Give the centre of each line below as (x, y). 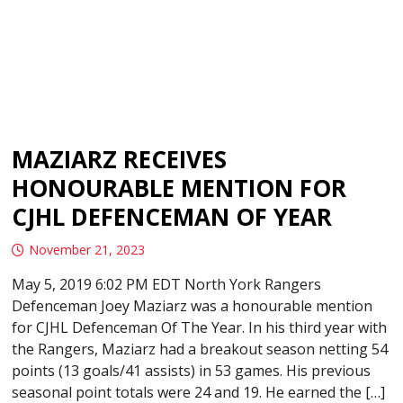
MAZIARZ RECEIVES (120, 159)
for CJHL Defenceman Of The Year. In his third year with (200, 327)
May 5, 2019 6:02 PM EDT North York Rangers (167, 284)
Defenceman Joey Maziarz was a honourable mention (193, 305)
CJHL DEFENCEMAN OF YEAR (172, 216)
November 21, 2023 (87, 249)
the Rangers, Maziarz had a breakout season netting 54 (200, 349)
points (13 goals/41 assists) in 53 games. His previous (192, 370)
